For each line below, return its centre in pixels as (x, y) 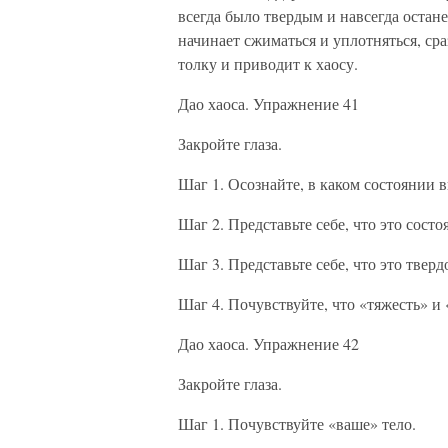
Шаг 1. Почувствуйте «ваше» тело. (297, 423)
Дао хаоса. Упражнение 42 (268, 343)
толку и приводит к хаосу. (268, 63)
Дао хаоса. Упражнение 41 (268, 103)
